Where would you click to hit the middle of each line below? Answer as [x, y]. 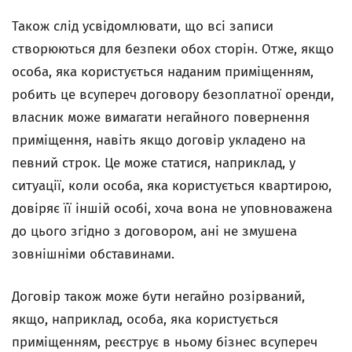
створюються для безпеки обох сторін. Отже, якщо [173, 49]
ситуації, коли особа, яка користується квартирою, [172, 186]
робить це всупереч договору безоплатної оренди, [173, 95]
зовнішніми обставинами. [93, 254]
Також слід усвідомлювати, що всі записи [143, 26]
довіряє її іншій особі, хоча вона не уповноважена [172, 209]
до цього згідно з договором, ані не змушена [154, 231]
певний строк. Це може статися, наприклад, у [154, 163]
